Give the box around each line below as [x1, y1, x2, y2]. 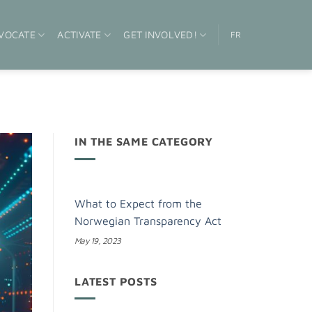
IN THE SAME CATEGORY [75, 135, 213, 148]
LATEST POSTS [75, 274, 157, 288]
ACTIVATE [57, 29, 102, 40]
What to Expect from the [75, 196, 202, 210]
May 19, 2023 [75, 235, 121, 246]
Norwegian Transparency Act [75, 214, 221, 227]
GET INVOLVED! [123, 29, 198, 40]
